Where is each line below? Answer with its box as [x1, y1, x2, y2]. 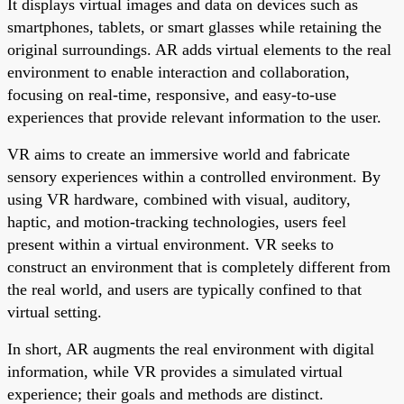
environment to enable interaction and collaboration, [7, 62, 350, 81]
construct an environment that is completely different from [7, 257, 390, 276]
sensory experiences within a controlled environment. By [7, 167, 381, 186]
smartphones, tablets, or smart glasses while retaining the [7, 17, 381, 36]
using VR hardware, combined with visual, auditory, [7, 189, 351, 208]
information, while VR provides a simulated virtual [7, 362, 343, 381]
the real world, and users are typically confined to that [7, 280, 362, 298]
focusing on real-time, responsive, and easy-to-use [7, 85, 336, 104]
